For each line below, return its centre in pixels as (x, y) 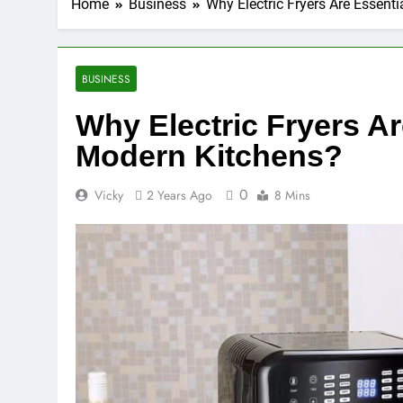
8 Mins (292, 196)
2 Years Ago (179, 196)
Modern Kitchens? (209, 156)
